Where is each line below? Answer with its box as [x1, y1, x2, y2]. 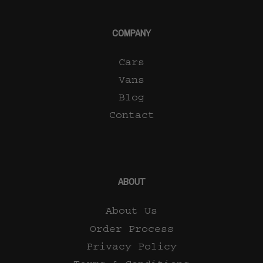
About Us [106, 205, 157, 217]
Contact [109, 109, 154, 122]
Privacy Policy [86, 240, 177, 252]
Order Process [89, 222, 174, 235]
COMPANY [112, 23, 151, 42]
